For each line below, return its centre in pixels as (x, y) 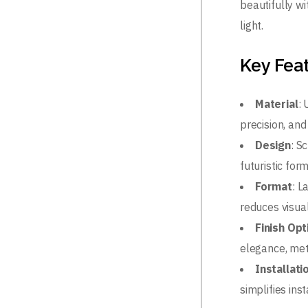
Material (277, 104)
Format (274, 186)
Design (273, 145)
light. (252, 25)
